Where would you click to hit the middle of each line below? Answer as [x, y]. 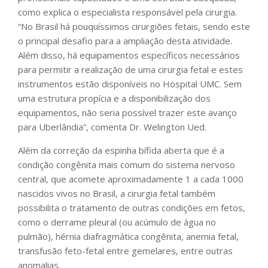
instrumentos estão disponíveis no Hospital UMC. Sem [130, 84]
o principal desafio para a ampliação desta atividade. [125, 41]
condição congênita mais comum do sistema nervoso [127, 165]
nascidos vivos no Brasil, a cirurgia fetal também [117, 194]
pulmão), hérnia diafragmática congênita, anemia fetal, [128, 237]
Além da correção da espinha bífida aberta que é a [121, 150]
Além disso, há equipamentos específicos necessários [129, 55]
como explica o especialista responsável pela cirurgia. [127, 12]
